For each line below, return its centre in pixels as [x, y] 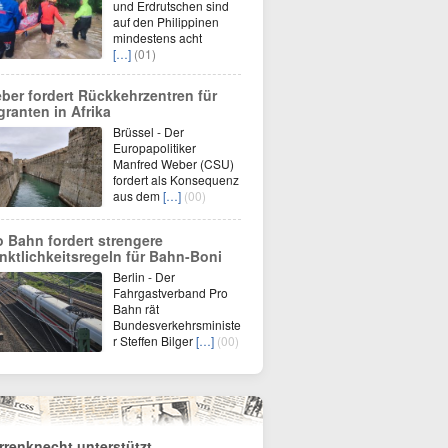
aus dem [138, 195]
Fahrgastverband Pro [170, 292]
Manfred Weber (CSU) [173, 163]
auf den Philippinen [166, 21]
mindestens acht [157, 37]
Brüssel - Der [148, 131]
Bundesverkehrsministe [177, 324]
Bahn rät [136, 308]
